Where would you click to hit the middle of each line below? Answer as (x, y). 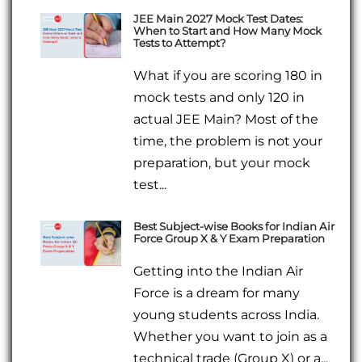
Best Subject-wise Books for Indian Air (234, 226)
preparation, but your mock (222, 162)
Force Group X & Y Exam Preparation (229, 238)
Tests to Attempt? (180, 42)
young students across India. (227, 314)
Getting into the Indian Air (219, 271)
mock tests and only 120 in (219, 97)
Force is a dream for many (217, 293)
